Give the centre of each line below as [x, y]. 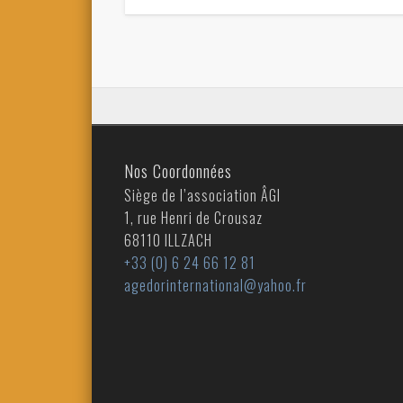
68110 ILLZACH [169, 241]
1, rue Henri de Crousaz [194, 218]
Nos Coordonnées [179, 171]
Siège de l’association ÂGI [203, 196]
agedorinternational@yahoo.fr [216, 286]
